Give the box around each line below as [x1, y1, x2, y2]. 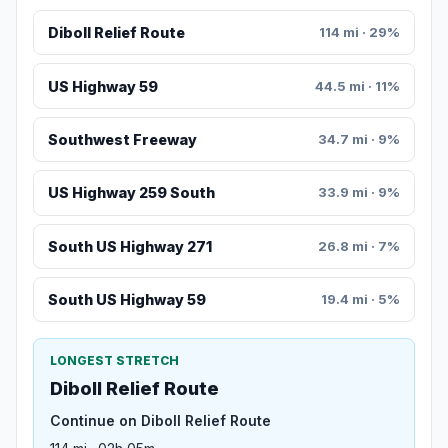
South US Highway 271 [47, 237, 212, 255]
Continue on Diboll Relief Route [50, 412, 271, 430]
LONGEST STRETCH [50, 353, 179, 369]
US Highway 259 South [47, 184, 215, 202]
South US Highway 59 [47, 291, 206, 309]
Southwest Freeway [47, 131, 197, 149]
